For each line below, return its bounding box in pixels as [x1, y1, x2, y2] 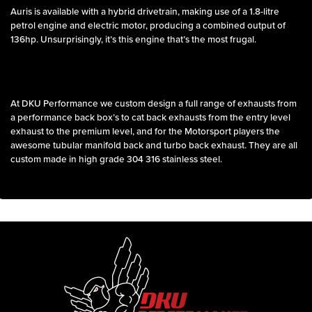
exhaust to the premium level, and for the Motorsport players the [10, 126, 281, 138]
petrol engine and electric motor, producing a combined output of [10, 20, 286, 32]
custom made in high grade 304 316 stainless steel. [10, 154, 223, 166]
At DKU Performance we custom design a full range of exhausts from [10, 98, 297, 110]
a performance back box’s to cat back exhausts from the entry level [10, 112, 291, 124]
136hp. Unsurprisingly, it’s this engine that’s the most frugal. [10, 34, 257, 46]
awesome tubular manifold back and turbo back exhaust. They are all [10, 140, 298, 152]
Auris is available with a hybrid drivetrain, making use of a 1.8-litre [10, 6, 280, 18]
